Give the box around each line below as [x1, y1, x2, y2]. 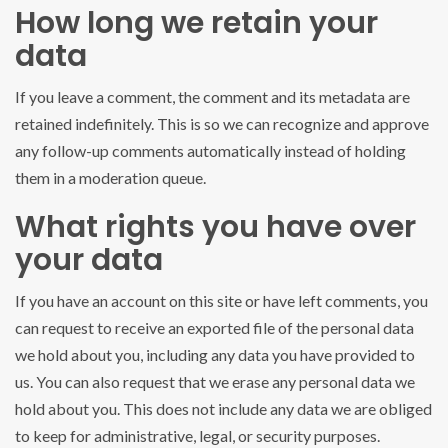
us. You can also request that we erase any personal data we [15, 372, 415, 392]
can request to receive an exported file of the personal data [15, 318, 414, 338]
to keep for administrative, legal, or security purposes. [15, 426, 380, 446]
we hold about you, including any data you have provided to [15, 345, 415, 365]
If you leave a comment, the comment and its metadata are [15, 87, 410, 107]
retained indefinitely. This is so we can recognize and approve [15, 114, 429, 134]
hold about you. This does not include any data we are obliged [15, 399, 432, 419]
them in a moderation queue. [15, 168, 206, 188]
